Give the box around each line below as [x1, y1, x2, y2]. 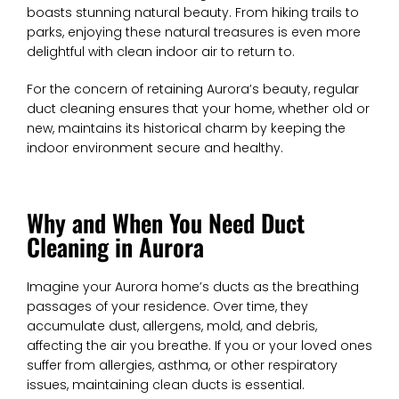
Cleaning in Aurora [27, 229, 204, 265]
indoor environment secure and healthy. [27, 139, 283, 157]
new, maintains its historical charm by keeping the [27, 119, 346, 137]
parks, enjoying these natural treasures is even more [27, 23, 361, 41]
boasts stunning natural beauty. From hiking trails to [27, 4, 359, 21]
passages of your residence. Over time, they [27, 297, 308, 315]
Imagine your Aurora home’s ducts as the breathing [27, 278, 359, 296]
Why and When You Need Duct [27, 205, 305, 240]
